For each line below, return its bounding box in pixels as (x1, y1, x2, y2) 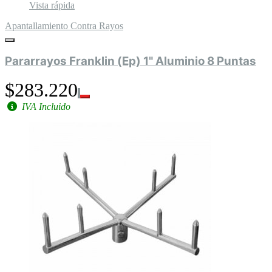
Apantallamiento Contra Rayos (5, 20, 123, 31)
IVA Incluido (19, 101, 70, 112)
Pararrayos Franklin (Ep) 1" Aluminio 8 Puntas (5, 53, 256, 68)
